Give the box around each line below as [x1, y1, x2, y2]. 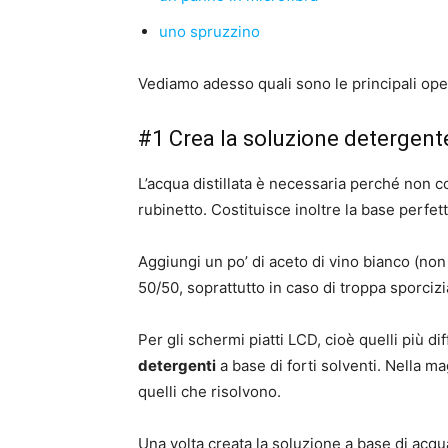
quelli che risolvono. [138, 382, 281, 401]
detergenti [138, 356, 216, 375]
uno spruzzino [159, 22, 260, 41]
